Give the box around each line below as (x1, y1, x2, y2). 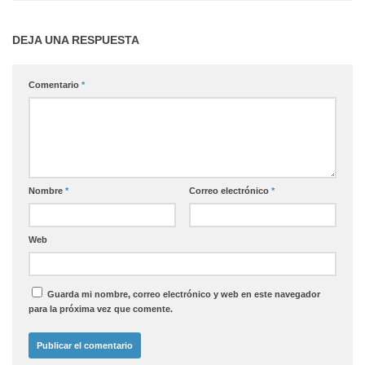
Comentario (29, 79, 81, 90)
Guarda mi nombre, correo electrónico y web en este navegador (47, 288, 320, 299)
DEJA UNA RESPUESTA (12, 33, 139, 46)
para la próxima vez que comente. (29, 303, 173, 314)
